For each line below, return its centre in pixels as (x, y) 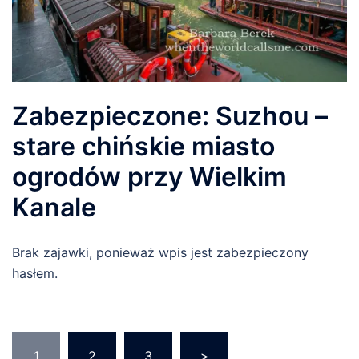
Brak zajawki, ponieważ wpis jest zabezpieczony (160, 253)
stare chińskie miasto (143, 147)
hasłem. (35, 274)
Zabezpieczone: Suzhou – (170, 116)
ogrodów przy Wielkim (149, 177)
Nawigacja (60, 342)
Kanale (54, 208)
